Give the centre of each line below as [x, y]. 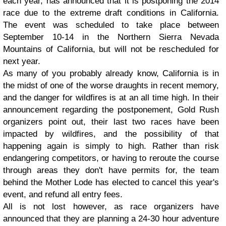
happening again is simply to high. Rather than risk [111, 146]
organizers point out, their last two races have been [111, 122]
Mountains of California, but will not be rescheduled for [111, 49]
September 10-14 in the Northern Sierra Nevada [111, 37]
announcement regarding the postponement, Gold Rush [111, 110]
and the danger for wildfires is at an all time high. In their [111, 98]
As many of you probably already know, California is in [111, 73]
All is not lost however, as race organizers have [111, 207]
